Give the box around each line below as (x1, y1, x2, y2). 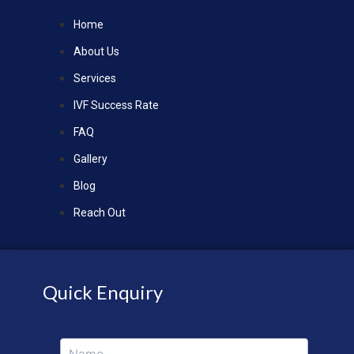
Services (73, 72, 117, 85)
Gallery (73, 153, 108, 166)
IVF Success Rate (73, 99, 160, 112)
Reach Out (73, 206, 126, 220)
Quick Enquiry (42, 280, 163, 303)
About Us (73, 45, 120, 58)
